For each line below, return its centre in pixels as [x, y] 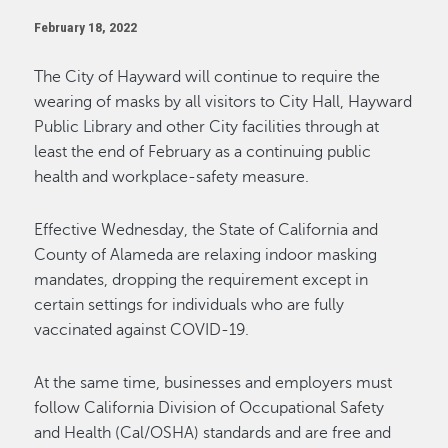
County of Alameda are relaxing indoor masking [206, 255]
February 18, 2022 [86, 27]
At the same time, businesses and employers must [213, 383]
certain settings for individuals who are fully [189, 305]
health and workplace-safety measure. [172, 177]
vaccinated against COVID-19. [142, 330]
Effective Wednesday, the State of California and [206, 230]
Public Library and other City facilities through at [207, 127]
